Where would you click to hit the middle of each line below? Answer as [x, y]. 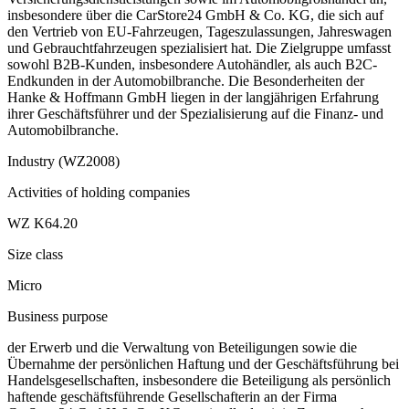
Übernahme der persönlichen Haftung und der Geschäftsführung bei [203, 363]
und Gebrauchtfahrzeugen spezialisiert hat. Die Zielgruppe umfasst [199, 47]
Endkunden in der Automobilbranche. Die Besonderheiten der [186, 80]
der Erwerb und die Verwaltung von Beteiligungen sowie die [182, 347]
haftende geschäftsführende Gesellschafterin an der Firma [172, 396]
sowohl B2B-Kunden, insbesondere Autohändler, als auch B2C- [192, 64]
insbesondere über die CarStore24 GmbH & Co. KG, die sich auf [195, 15]
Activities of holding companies [99, 192]
